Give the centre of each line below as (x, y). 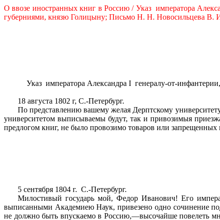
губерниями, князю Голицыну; (56, 17)
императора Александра (87, 83)
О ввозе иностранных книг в (54, 8)
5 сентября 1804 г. (48, 189)
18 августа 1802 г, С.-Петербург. (71, 101)
